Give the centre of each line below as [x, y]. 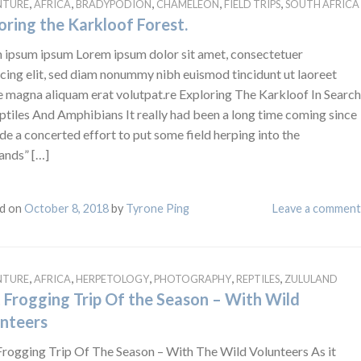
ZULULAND [311, 278]
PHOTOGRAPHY [192, 278]
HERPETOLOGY [112, 278]
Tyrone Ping [157, 208]
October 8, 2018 [66, 208]
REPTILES [257, 278]
